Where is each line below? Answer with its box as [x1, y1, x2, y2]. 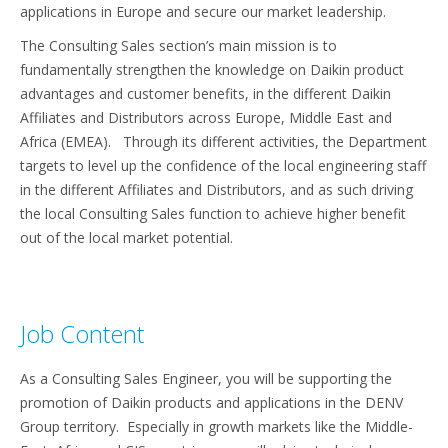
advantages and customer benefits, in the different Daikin [20, 84, 391, 104]
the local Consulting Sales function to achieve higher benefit [20, 204, 406, 224]
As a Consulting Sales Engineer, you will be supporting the [20, 369, 392, 389]
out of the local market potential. [20, 228, 233, 248]
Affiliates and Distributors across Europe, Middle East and [20, 108, 392, 128]
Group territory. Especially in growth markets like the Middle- [20, 417, 413, 437]
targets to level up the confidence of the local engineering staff [20, 156, 426, 176]
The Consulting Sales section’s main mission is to [20, 36, 337, 56]
